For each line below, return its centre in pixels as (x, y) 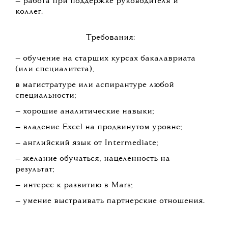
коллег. (29, 12)
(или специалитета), (55, 69)
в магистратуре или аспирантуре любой (95, 85)
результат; (35, 170)
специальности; (46, 96)
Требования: (111, 38)
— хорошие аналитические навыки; (85, 112)
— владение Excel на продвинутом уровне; (99, 127)
